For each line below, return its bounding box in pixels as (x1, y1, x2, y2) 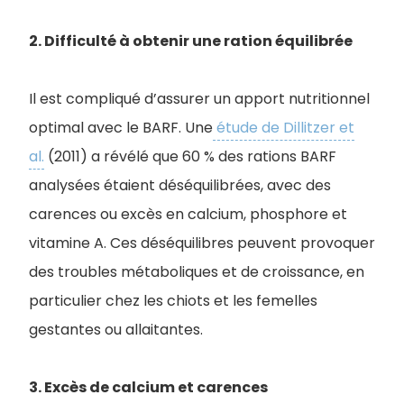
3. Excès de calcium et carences (29, 377, 268, 398)
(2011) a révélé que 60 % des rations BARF (44, 146, 336, 167)
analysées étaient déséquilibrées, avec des (29, 175, 331, 196)
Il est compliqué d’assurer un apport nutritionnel (29, 88, 370, 109)
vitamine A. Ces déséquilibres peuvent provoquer (29, 233, 375, 253)
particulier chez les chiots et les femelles (29, 290, 317, 311)
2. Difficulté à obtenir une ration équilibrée (29, 31, 353, 51)
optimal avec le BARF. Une (29, 117, 213, 138)
